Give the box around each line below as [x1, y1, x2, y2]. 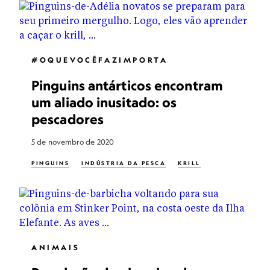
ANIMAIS [31, 243, 80, 252]
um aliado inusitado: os [31, 94, 177, 110]
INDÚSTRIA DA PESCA [81, 160, 166, 166]
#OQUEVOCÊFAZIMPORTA [31, 55, 168, 64]
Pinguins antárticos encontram [31, 77, 223, 93]
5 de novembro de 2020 [31, 137, 115, 146]
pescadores [31, 111, 104, 127]
